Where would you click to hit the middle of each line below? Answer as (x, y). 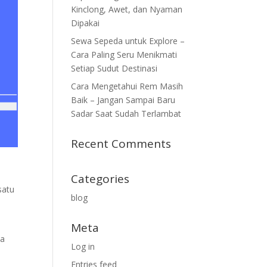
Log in (83, 246)
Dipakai (86, 23)
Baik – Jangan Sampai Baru (123, 100)
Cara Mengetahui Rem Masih (127, 86)
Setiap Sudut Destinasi (114, 68)
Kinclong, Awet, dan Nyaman (127, 9)
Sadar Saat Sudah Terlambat (126, 114)
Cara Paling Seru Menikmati (124, 55)
